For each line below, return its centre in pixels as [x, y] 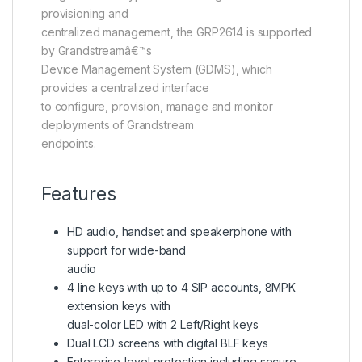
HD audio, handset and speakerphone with [179, 231]
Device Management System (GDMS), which [157, 69]
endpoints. [69, 143]
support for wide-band [127, 250]
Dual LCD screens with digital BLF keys [168, 343]
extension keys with [119, 305]
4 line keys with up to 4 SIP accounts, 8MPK [181, 287]
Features [79, 194]
